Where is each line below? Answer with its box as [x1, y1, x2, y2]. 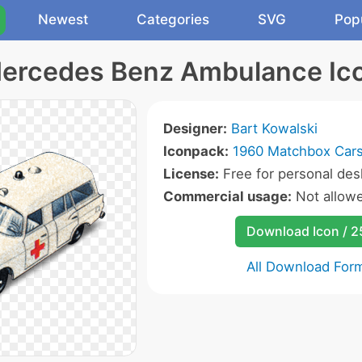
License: [162, 166, 219, 182]
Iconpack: [162, 143, 229, 159]
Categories [137, 11, 209, 27]
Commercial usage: [162, 188, 292, 204]
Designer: [162, 120, 227, 137]
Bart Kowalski [230, 120, 318, 137]
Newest [38, 11, 88, 27]
